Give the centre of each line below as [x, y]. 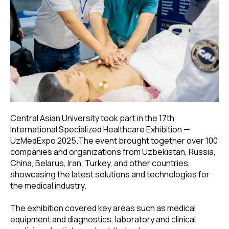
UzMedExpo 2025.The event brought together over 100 [114, 141]
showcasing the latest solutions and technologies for [110, 175]
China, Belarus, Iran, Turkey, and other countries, [100, 163]
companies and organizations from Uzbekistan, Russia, [113, 152]
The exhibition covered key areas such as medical [103, 208]
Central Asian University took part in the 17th [92, 118]
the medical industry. [48, 186]
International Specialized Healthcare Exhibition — [100, 130]
